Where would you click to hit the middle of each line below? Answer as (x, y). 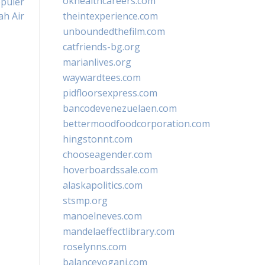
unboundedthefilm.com (114, 31)
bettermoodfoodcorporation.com (136, 124)
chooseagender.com (107, 154)
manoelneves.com (102, 216)
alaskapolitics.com (103, 185)
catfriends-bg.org (101, 47)
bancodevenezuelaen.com (120, 108)
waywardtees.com (102, 77)
